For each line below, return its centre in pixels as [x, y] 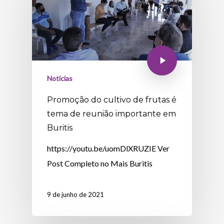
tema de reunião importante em [112, 114]
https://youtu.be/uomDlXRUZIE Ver [108, 148]
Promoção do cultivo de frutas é [112, 100]
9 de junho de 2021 [76, 195]
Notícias [60, 78]
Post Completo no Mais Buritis [100, 163]
